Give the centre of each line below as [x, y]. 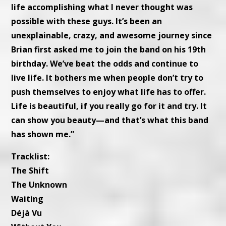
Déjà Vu [27, 213]
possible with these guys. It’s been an [87, 21]
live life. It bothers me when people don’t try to [107, 77]
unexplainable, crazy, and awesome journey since [112, 35]
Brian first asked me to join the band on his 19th [109, 49]
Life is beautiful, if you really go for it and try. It [109, 106]
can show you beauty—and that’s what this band [110, 120]
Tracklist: [31, 156]
